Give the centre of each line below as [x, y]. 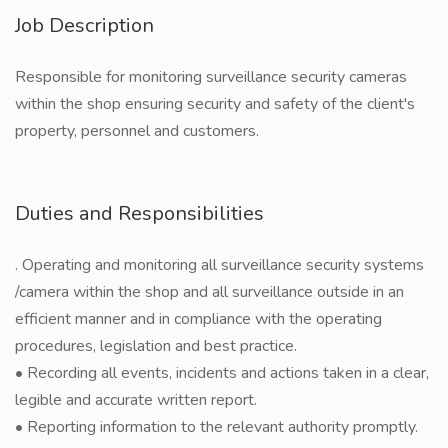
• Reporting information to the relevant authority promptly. [216, 427]
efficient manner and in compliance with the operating [198, 319]
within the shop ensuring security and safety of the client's [215, 104]
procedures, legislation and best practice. [156, 346]
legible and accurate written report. [136, 400]
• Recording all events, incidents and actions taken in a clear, [222, 373]
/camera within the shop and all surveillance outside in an [209, 292]
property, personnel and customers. [137, 131]
